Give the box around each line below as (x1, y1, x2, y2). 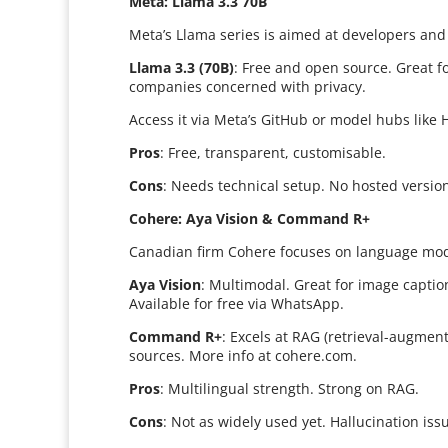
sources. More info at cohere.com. (129, 346, 358, 365)
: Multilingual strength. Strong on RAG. (160, 379, 420, 398)
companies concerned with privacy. (129, 77, 367, 96)
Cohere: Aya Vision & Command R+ (129, 209, 371, 228)
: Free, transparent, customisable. (160, 143, 387, 162)
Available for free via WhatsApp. (129, 294, 345, 313)
